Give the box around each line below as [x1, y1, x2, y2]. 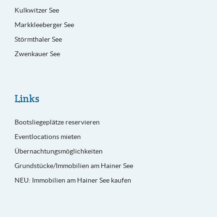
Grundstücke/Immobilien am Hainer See [15, 162, 133, 170]
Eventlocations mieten [15, 133, 81, 141]
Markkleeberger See [15, 21, 74, 29]
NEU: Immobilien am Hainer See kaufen [15, 176, 131, 185]
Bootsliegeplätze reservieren [15, 118, 100, 126]
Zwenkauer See [15, 50, 60, 58]
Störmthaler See [15, 35, 62, 44]
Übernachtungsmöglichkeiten [15, 147, 103, 155]
